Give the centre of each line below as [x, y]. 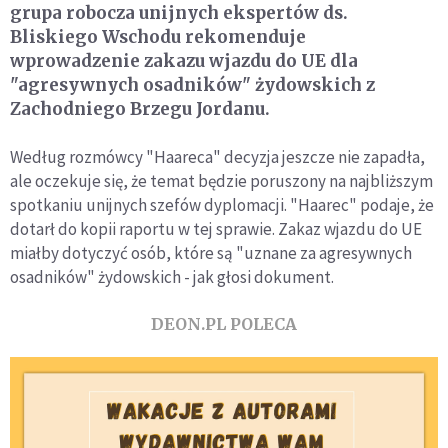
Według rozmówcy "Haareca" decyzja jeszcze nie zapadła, [217, 156]
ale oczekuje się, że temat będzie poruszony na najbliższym [221, 180]
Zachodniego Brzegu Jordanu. [140, 108]
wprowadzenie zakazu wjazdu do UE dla [184, 60]
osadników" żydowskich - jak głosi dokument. [172, 276]
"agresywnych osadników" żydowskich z [192, 84]
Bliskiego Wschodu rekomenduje [158, 36]
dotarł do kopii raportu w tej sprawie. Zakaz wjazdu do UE [216, 228]
